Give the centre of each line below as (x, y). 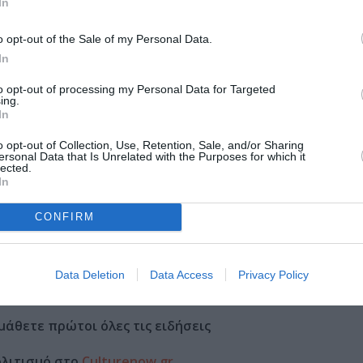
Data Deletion (90, 274)
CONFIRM (64, 217)
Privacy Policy (273, 274)
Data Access (181, 274)
